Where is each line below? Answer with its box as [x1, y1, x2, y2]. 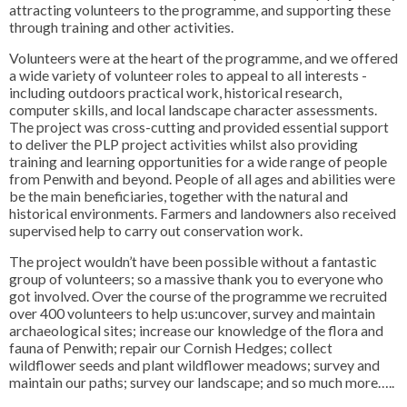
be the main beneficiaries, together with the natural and [9, 187, 348, 205]
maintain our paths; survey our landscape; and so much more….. [9, 373, 394, 392]
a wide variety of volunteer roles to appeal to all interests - [9, 66, 367, 84]
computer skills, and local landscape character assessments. [9, 101, 377, 119]
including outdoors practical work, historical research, [9, 84, 342, 102]
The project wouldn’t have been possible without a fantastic [9, 253, 377, 271]
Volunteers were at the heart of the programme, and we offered [9, 49, 398, 67]
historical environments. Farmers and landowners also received [9, 204, 396, 223]
